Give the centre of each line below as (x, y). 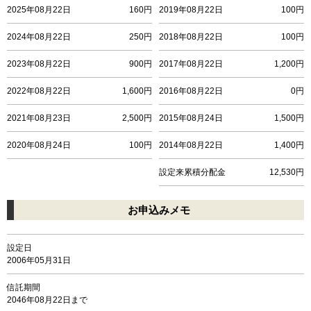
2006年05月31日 (39, 260)
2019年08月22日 (191, 9)
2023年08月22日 (39, 64)
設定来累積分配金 (192, 172)
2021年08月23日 (39, 118)
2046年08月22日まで (47, 300)
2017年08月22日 (191, 64)
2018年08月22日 (191, 36)
